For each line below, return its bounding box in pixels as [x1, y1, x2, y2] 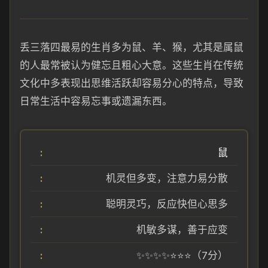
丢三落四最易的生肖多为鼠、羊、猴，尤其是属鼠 [20, 41, 243, 53]
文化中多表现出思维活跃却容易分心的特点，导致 [20, 77, 243, 89]
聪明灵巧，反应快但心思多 [106, 198, 228, 210]
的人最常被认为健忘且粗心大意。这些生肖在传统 [20, 59, 243, 71]
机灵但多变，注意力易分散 [106, 172, 228, 184]
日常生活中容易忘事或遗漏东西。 [20, 95, 172, 107]
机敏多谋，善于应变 [136, 224, 228, 236]
